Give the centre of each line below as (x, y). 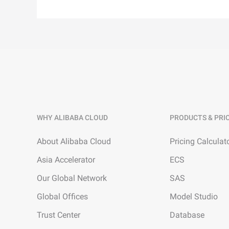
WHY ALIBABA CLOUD (72, 118)
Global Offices (62, 197)
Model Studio (194, 197)
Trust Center (59, 215)
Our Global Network (72, 178)
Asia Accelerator (66, 160)
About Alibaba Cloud (74, 141)
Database (187, 215)
